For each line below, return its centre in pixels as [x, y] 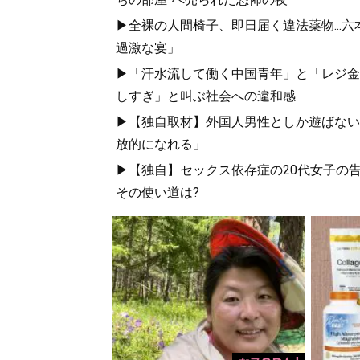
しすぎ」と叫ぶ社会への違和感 [205, 96]
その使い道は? [157, 192]
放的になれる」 [160, 144]
